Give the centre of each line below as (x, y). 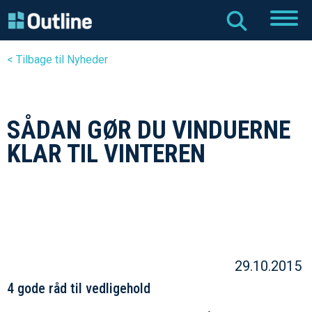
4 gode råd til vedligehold (79, 289)
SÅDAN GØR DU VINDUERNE (149, 131)
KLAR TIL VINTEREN (106, 154)
